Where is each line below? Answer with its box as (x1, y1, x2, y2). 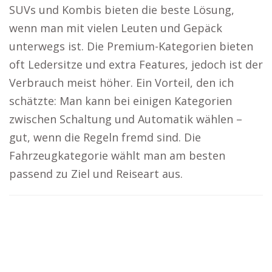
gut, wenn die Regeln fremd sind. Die (9, 130, 201, 144)
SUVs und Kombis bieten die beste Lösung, (9, 2, 234, 17)
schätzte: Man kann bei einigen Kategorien (9, 93, 232, 108)
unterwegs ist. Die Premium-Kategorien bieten (9, 39, 253, 53)
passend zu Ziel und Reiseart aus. (9, 166, 183, 181)
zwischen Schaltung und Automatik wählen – (9, 112, 242, 126)
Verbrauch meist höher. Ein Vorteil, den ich (9, 75, 234, 90)
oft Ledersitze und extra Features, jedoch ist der (9, 57, 263, 72)
